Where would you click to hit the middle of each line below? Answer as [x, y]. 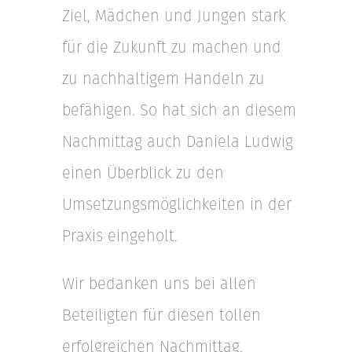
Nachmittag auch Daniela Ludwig [178, 141]
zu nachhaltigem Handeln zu [163, 79]
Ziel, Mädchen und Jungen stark [174, 16]
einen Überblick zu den [143, 173]
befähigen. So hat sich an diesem [179, 110]
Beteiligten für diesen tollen [161, 315]
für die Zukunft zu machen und [172, 47]
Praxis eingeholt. [120, 236]
